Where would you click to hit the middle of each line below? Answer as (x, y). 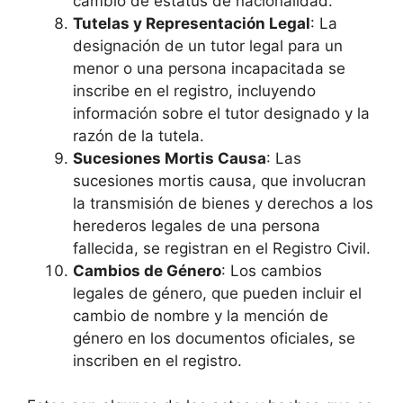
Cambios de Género (147, 270)
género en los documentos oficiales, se (214, 338)
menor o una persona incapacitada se (209, 68)
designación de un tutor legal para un (208, 45)
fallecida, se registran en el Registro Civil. (222, 248)
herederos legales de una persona (197, 225)
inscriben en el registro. (157, 360)
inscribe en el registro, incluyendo (194, 90)
